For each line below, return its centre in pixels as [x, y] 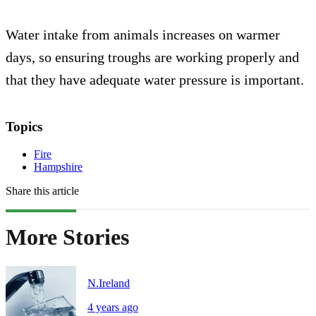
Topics [24, 127]
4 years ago [113, 307]
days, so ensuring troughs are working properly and [152, 57]
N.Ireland [109, 283]
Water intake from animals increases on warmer [143, 35]
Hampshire [58, 166]
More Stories [67, 237]
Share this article [42, 190]
